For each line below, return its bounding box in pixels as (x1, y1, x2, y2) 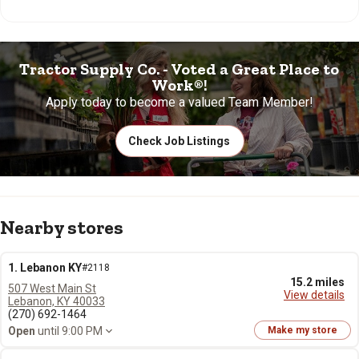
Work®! (151, 75, 208, 95)
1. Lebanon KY (8, 261, 82, 274)
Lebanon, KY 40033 (8, 295, 105, 308)
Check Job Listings (128, 135, 231, 147)
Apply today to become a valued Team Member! (46, 95, 313, 110)
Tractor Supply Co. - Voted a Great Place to (19, 59, 340, 79)
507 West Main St (8, 282, 96, 295)
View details (284, 288, 345, 301)
